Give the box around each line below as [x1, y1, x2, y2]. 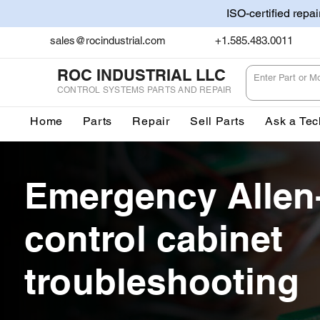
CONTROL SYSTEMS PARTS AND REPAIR [57, 84, 232, 95]
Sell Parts [190, 114, 246, 128]
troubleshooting [24, 259, 299, 302]
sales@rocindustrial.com [50, 34, 166, 46]
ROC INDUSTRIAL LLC [57, 65, 226, 84]
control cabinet [24, 216, 283, 259]
